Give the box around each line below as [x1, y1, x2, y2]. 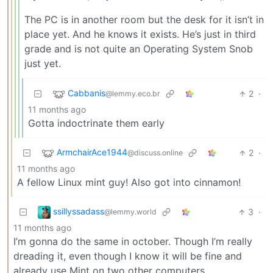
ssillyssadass [53, 206, 104, 217]
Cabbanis [68, 88, 105, 99]
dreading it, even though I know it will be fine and [13, 250, 242, 263]
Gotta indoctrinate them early [28, 117, 165, 130]
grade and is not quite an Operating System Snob [24, 43, 253, 55]
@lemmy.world [104, 207, 157, 217]
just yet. [24, 57, 61, 70]
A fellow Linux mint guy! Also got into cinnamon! [17, 176, 241, 189]
